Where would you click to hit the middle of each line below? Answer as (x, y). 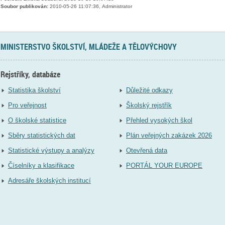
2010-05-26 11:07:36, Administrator (90, 7)
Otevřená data (147, 151)
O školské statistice (37, 121)
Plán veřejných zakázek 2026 (169, 136)
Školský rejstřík (149, 105)
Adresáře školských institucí (49, 181)
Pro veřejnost (27, 105)
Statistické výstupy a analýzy (51, 151)
